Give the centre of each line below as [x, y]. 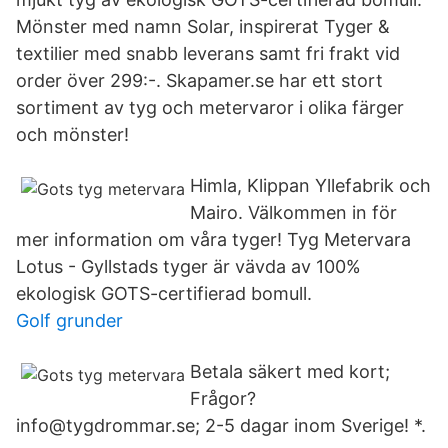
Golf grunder [69, 320]
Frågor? [223, 398]
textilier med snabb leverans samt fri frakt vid [208, 53]
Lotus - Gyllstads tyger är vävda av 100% [188, 266]
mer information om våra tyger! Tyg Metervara [213, 239]
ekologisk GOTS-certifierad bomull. [164, 293]
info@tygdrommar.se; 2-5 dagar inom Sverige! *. [221, 425]
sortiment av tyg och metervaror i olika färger [210, 107]
